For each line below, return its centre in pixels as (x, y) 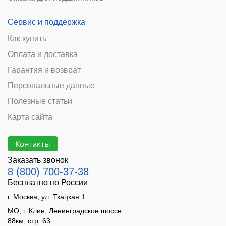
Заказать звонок (38, 160)
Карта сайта (30, 117)
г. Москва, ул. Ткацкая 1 (46, 197)
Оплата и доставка (43, 54)
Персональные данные (51, 86)
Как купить (27, 39)
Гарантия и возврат (44, 70)
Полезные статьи (40, 101)
